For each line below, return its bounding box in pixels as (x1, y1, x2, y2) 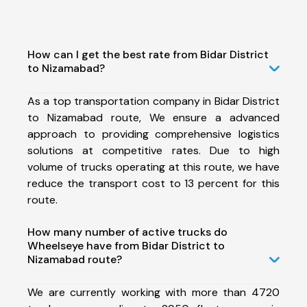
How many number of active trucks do (27, 224, 228, 239)
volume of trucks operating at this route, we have (27, 159, 280, 174)
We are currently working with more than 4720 (27, 284, 280, 299)
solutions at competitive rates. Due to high (27, 143, 280, 158)
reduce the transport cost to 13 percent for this (27, 175, 280, 191)
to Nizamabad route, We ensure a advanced (27, 110, 280, 125)
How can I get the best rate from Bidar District (27, 47, 269, 62)
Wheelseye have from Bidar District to (27, 238, 225, 253)
